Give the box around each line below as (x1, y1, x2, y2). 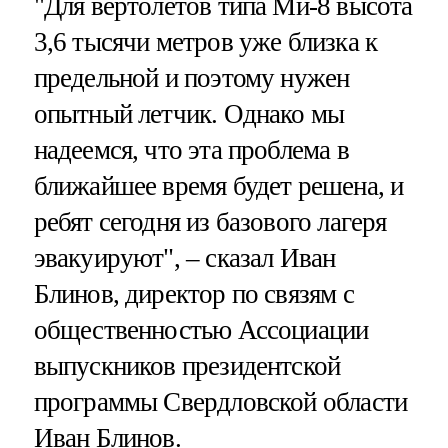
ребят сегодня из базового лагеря (33, 207, 387, 238)
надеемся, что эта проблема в (33, 135, 349, 166)
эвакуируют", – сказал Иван (33, 243, 336, 274)
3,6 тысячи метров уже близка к (33, 27, 378, 58)
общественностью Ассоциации (33, 315, 369, 346)
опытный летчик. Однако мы (33, 99, 345, 130)
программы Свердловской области (33, 387, 408, 418)
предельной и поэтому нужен (33, 63, 350, 94)
